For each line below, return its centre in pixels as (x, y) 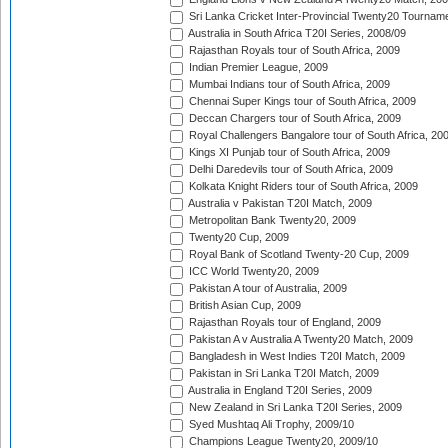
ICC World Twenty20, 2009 (252, 271)
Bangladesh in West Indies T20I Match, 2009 (295, 356)
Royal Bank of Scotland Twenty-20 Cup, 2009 (297, 254)
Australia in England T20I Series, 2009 (279, 390)
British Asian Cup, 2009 (243, 305)
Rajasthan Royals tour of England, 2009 (283, 322)
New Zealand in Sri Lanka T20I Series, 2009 (294, 407)
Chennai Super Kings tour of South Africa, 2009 (301, 101)
